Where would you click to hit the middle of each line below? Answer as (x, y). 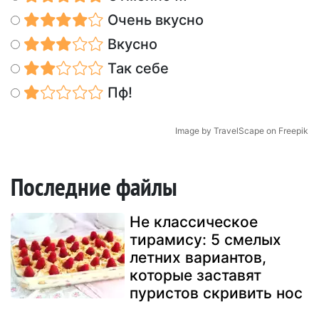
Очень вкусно (153, 20)
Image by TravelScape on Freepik (242, 131)
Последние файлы (94, 187)
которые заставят (195, 276)
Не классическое (194, 222)
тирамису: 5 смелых (205, 240)
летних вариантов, (198, 258)
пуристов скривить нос (216, 293)
